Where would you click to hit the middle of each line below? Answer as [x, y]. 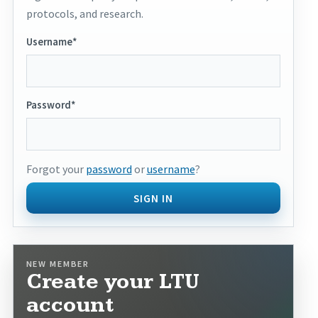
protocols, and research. [84, 13]
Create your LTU [113, 282]
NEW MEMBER [57, 264]
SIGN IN [153, 198]
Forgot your [56, 169]
